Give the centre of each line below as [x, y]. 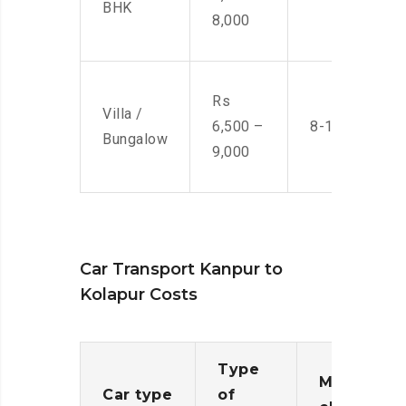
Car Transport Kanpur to [181, 270]
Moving [349, 382]
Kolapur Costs [139, 295]
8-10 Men [343, 127]
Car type [137, 395]
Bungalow [135, 140]
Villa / [123, 114]
